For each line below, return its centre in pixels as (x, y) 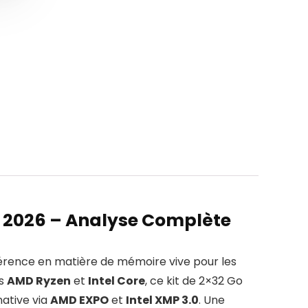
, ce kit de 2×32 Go (194, 281)
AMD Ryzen (39, 281)
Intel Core (117, 281)
